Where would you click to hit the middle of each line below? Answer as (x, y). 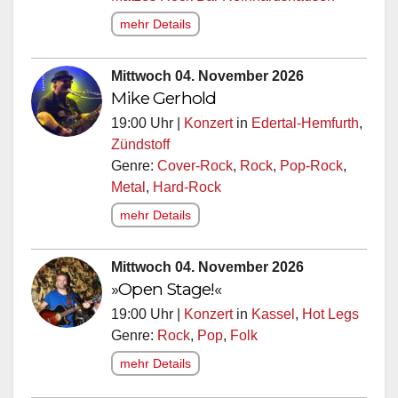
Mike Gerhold (164, 93)
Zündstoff (140, 139)
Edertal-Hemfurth (305, 118)
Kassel (273, 309)
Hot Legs (330, 309)
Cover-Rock (195, 161)
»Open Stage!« (167, 284)
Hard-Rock (187, 182)
